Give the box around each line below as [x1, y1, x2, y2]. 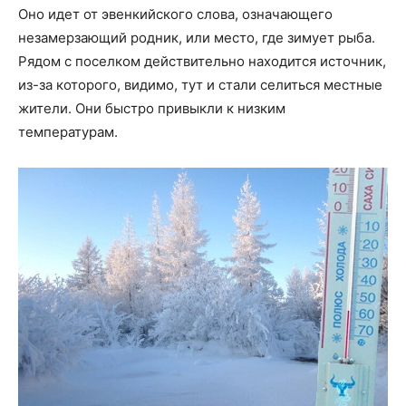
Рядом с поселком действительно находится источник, [18, 53, 386, 71]
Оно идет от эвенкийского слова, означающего [18, 5, 333, 24]
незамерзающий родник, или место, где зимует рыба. [18, 29, 375, 47]
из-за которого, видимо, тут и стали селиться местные [18, 76, 382, 94]
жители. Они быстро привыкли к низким [18, 100, 285, 118]
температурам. [18, 123, 118, 141]
